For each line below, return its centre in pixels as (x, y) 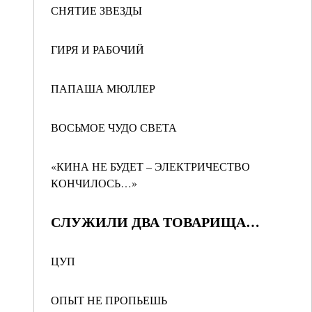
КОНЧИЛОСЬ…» (94, 183)
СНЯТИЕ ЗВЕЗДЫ (96, 10)
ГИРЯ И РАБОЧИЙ (97, 49)
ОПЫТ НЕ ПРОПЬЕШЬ (109, 300)
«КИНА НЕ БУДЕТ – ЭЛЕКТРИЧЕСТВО (150, 166)
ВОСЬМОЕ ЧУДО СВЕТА (114, 127)
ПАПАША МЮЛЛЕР (103, 88)
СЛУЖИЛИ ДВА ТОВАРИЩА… (155, 222)
